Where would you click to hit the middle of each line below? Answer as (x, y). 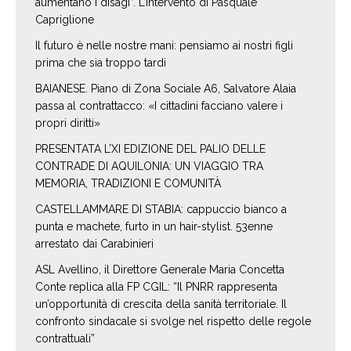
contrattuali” (65, 339)
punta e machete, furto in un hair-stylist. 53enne (154, 227)
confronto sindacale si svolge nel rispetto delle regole (173, 322)
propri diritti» (68, 123)
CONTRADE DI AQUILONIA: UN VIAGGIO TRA (149, 166)
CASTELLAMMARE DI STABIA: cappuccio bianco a (161, 210)
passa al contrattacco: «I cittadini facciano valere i (159, 106)
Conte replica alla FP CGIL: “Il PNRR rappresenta (156, 287)
